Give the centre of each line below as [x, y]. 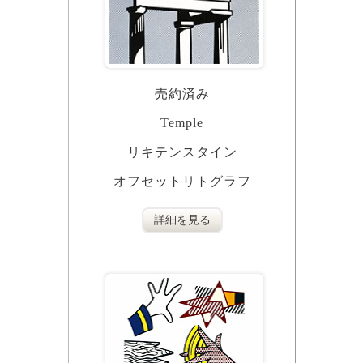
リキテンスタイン [182, 152]
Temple [182, 123]
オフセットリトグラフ [182, 181]
